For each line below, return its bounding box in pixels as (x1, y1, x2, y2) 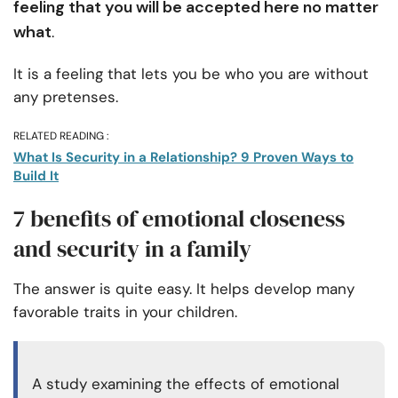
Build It (13, 167, 59, 186)
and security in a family (13, 233, 251, 266)
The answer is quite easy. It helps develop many (13, 279, 354, 299)
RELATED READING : (13, 129, 108, 144)
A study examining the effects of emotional (32, 374, 339, 394)
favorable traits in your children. (13, 302, 237, 322)
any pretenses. (13, 87, 118, 107)
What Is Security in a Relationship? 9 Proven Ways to (13, 148, 354, 167)
